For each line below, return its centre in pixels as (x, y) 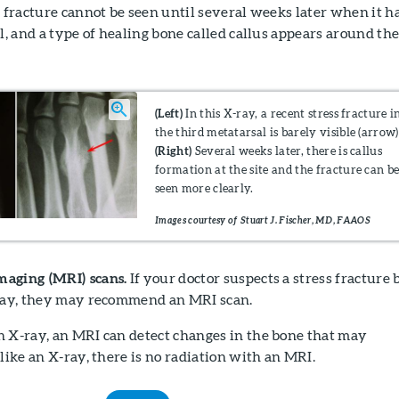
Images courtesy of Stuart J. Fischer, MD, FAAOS (263, 220)
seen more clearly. (204, 187)
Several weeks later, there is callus (287, 150)
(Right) (174, 150)
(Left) (169, 113)
